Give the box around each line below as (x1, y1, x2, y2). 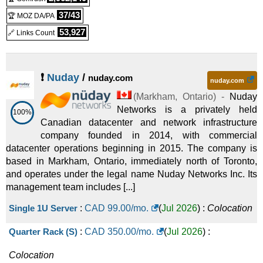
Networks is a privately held (117, 104, 257, 114)
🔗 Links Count (8, 29, 56, 37)
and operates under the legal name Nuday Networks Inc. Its (6, 169, 257, 179)
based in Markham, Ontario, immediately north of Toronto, (6, 156, 257, 166)
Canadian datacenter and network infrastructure (41, 117, 257, 127)
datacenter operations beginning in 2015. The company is (6, 143, 257, 153)
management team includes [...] (6, 182, 135, 192)
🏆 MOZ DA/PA (8, 12, 54, 20)
